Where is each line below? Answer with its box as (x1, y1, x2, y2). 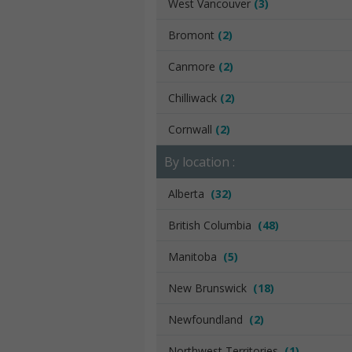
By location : (164, 153, 235, 170)
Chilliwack (168, 90, 220, 105)
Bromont (168, 27, 218, 42)
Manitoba (168, 249, 223, 264)
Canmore (168, 59, 218, 74)
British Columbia (168, 218, 258, 233)
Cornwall (168, 122, 215, 137)
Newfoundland (168, 312, 249, 327)
